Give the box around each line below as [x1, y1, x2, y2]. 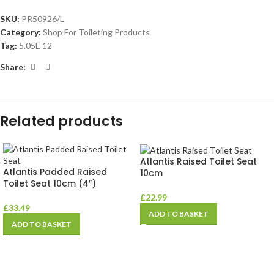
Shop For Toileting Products [43, 27, 150, 38]
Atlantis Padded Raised [3, 166, 107, 179]
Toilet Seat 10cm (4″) [3, 177, 96, 190]
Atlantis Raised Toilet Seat [140, 155, 257, 168]
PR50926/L [21, 13, 64, 24]
